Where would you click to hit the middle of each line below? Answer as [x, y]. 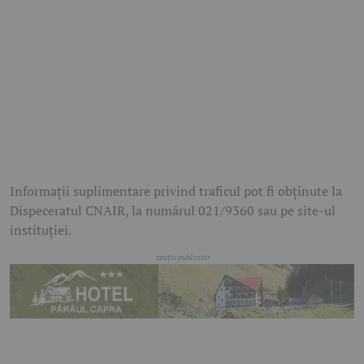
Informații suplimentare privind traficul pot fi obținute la [176, 191]
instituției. [41, 230]
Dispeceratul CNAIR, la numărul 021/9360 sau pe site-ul [173, 211]
